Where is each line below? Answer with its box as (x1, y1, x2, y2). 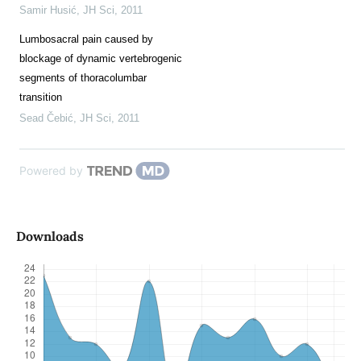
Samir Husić (19, 4, 77, 17)
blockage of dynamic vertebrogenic (19, 52, 182, 65)
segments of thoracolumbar (19, 72, 147, 85)
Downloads (15, 228, 84, 245)
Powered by (19, 164, 83, 178)
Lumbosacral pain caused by (19, 33, 153, 46)
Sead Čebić (19, 112, 73, 125)
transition (19, 91, 62, 104)
